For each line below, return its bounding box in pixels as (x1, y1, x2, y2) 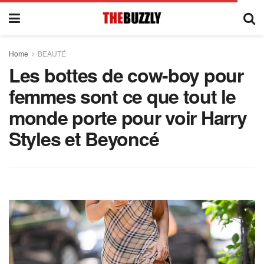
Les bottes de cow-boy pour (9, 61, 243, 88)
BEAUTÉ (38, 48, 66, 58)
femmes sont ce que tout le (9, 82, 236, 110)
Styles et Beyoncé (9, 125, 159, 152)
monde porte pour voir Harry (9, 104, 247, 131)
